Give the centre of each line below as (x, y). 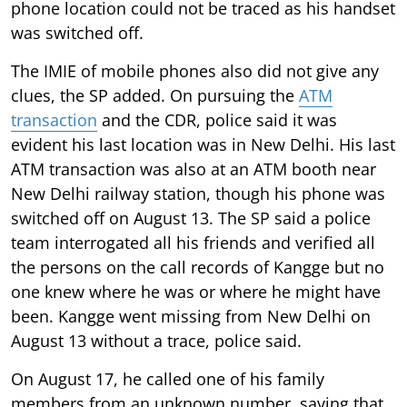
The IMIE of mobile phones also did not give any (195, 70)
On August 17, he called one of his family (168, 378)
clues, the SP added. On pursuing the (155, 95)
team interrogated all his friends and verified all (193, 242)
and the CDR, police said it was (217, 119)
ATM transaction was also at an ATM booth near (194, 169)
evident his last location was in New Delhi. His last (203, 144)
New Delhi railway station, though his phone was (198, 193)
